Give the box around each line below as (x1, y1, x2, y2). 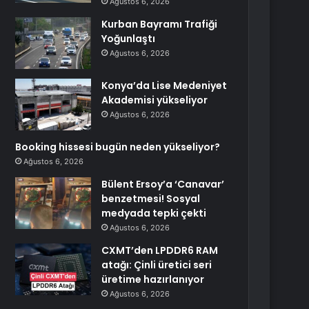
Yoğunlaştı (101, 32, 156, 46)
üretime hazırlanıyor (101, 272, 205, 286)
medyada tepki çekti (101, 206, 207, 220)
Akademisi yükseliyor (101, 93, 208, 107)
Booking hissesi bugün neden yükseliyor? (15, 140, 221, 154)
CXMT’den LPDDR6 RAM (101, 243, 219, 257)
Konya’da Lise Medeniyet (101, 79, 228, 92)
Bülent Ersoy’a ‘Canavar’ (101, 177, 225, 191)
